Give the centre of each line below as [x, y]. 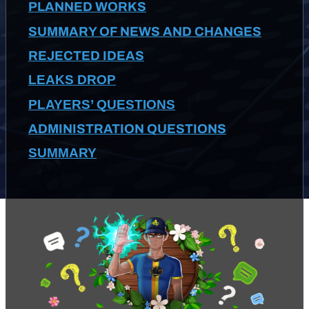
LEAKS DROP [72, 80]
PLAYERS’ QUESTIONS [102, 104]
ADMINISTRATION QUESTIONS [127, 129]
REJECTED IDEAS [86, 56]
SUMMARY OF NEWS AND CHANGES [145, 31]
